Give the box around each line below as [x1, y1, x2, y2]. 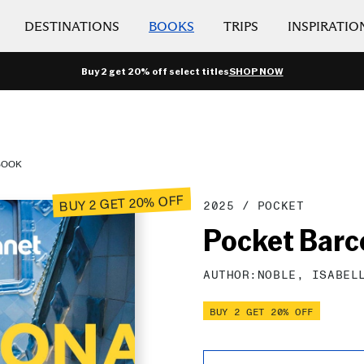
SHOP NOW [228, 64, 284, 77]
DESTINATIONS [24, 18, 119, 34]
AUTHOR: [203, 270, 258, 281]
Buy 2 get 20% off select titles [80, 64, 229, 77]
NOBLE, [257, 270, 312, 281]
